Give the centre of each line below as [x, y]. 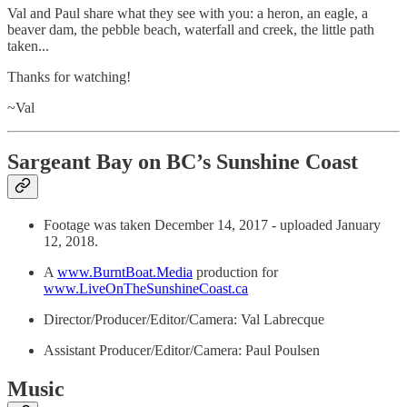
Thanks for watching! [69, 76]
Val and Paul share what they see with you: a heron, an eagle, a [188, 13]
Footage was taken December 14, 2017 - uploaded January [212, 225]
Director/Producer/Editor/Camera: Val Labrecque [184, 320]
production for [235, 273]
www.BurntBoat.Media [125, 273]
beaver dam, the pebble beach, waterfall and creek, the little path [191, 29]
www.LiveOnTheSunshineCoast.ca [146, 289]
